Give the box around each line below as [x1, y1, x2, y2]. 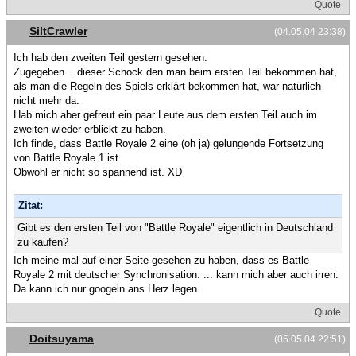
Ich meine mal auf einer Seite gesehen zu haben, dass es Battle [14, 254, 309, 267]
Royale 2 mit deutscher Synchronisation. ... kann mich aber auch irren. [14, 269, 339, 281]
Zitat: [18, 199, 43, 212]
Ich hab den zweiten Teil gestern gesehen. [14, 52, 207, 64]
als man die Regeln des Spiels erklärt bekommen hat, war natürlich [14, 80, 321, 93]
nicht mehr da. [14, 95, 79, 107]
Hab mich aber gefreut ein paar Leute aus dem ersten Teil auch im [14, 109, 317, 122]
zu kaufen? [17, 236, 68, 249]
